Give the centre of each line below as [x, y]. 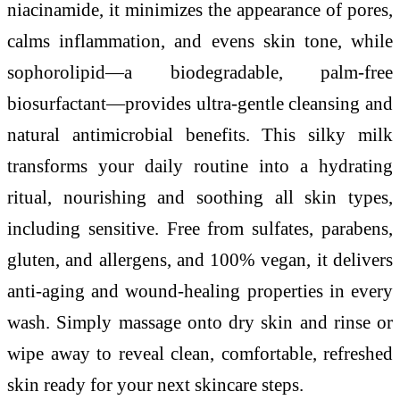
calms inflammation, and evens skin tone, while [200, 41]
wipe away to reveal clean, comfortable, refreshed [200, 354]
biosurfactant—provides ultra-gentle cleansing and [200, 104]
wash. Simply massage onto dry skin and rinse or [200, 322]
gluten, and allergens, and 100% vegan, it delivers [200, 260]
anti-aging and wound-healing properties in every [200, 291]
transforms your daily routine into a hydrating [200, 166]
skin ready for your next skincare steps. [155, 385]
